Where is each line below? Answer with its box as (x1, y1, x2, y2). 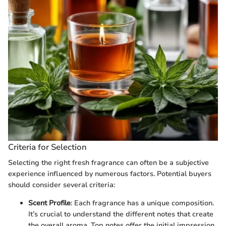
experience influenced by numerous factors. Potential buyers (8, 168, 211, 179)
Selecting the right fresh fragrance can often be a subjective (8, 157, 209, 167)
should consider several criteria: (8, 180, 115, 190)
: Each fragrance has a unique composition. (71, 198, 214, 208)
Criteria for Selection (8, 141, 87, 153)
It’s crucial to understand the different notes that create (28, 209, 213, 219)
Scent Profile (28, 198, 71, 208)
